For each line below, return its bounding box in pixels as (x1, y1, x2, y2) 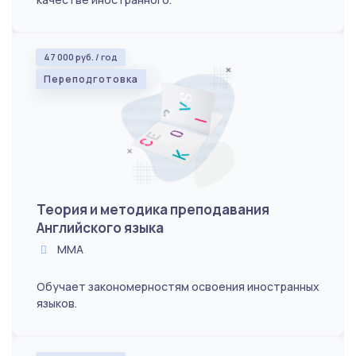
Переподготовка (44, 72, 138, 86)
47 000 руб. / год (44, 50, 118, 63)
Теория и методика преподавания (37, 199, 269, 219)
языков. (37, 295, 77, 311)
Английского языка (37, 218, 164, 237)
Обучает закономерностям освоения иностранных (37, 278, 319, 294)
